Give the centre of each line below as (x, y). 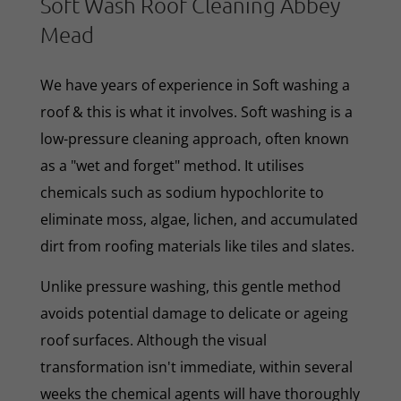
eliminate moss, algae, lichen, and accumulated (199, 219)
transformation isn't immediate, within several (196, 367)
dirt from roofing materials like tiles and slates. (197, 246)
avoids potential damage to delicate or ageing (194, 313)
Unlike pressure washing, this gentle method (190, 286)
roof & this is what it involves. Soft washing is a (196, 111)
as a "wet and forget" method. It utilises (172, 165)
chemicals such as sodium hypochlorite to (182, 192)
